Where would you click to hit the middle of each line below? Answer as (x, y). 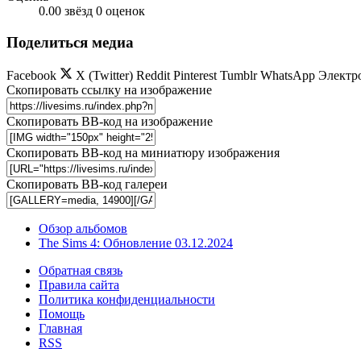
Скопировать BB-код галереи (87, 184)
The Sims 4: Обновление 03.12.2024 (136, 243)
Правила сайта (79, 284)
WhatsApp (288, 75)
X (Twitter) (104, 75)
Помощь (62, 313)
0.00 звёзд (66, 11)
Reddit (153, 75)
